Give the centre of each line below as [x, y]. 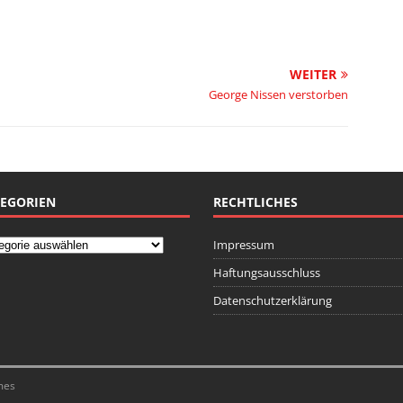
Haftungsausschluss [266, 272]
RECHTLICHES [255, 201]
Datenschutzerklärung [272, 300]
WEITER [313, 74]
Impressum [243, 244]
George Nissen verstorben [279, 94]
